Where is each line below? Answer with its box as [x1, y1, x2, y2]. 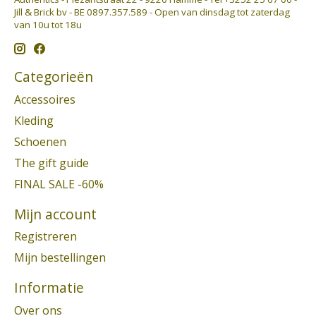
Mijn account [14, 204, 97, 224]
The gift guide [14, 154, 89, 171]
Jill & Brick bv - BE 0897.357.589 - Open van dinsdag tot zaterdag [14, 6, 290, 19]
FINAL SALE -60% [14, 176, 104, 192]
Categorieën [14, 66, 93, 86]
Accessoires [14, 91, 75, 107]
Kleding [14, 112, 54, 128]
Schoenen [14, 133, 66, 150]
